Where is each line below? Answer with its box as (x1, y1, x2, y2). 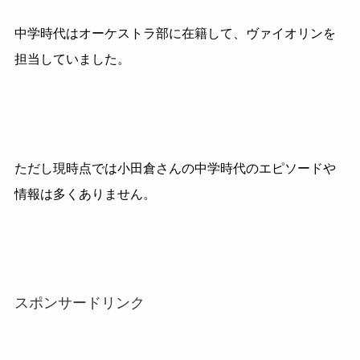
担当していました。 (14, 52, 130, 67)
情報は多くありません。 (14, 187, 156, 202)
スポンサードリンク (14, 294, 145, 311)
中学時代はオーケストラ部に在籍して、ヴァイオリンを (14, 27, 336, 41)
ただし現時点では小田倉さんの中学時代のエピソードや (14, 162, 336, 176)
